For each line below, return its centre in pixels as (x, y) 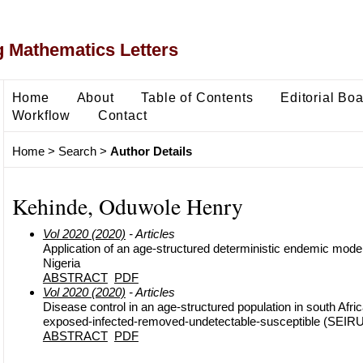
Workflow (41, 115)
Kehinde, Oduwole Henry (127, 206)
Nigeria (61, 263)
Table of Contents (197, 97)
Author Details (151, 152)
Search (77, 152)
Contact (122, 115)
